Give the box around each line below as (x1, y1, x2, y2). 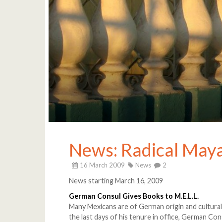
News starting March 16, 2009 (69, 176, 164, 185)
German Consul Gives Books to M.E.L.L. (69, 192, 199, 201)
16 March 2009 (78, 161, 127, 169)
